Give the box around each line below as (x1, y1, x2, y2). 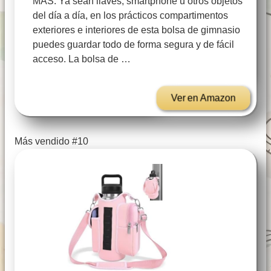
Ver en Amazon (171, 93, 236, 103)
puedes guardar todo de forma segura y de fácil (33, 39, 234, 50)
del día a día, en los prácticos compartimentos (33, 10, 228, 21)
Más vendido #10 (15, 136, 88, 147)
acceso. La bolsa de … (33, 54, 131, 65)
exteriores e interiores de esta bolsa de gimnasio (33, 25, 240, 36)
